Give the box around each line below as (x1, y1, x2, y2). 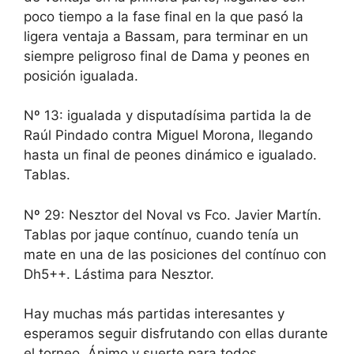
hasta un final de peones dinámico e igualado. (24, 147, 317, 164)
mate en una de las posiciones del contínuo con (24, 246, 326, 262)
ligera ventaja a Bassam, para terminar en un (24, 28, 308, 44)
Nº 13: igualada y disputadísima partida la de (24, 107, 311, 124)
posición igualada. (24, 67, 138, 84)
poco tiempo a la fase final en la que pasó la (24, 8, 303, 24)
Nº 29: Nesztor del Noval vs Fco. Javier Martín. (24, 206, 322, 223)
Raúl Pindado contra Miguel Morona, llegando (24, 127, 313, 144)
